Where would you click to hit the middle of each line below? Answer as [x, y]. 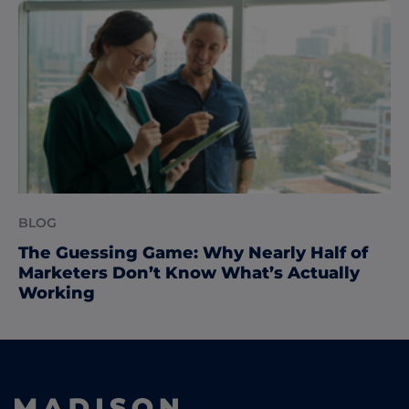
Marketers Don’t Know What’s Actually [189, 273]
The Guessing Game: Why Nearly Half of [193, 252]
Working [57, 293]
